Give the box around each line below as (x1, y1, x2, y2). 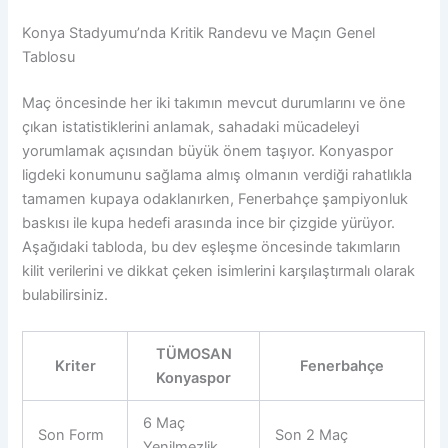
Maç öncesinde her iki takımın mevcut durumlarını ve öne (22, 94, 406, 113)
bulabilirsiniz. (22, 286, 109, 305)
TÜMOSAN (155, 344, 232, 363)
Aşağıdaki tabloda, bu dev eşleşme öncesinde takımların (22, 238, 402, 257)
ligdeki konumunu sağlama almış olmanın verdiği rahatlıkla (22, 166, 413, 185)
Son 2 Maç (275, 425, 349, 444)
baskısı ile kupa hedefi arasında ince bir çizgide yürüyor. (22, 214, 396, 233)
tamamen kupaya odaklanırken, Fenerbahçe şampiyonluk (22, 190, 409, 209)
